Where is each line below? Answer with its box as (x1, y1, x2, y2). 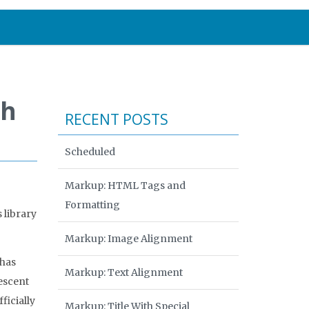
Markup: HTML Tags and (64, 179, 186, 192)
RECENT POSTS (64, 110, 168, 129)
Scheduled (64, 146, 115, 158)
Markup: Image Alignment (64, 232, 192, 245)
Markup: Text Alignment (64, 266, 183, 279)
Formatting (64, 199, 120, 211)
